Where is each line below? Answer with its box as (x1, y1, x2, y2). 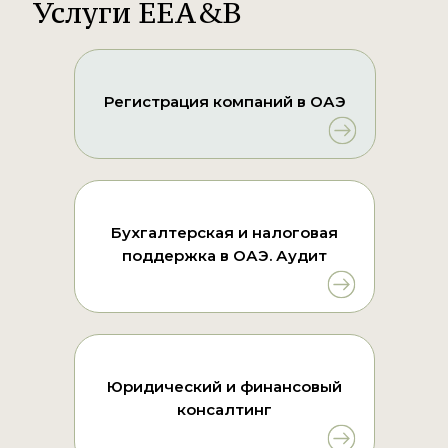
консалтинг (177, 400, 272, 420)
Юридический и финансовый (107, 377, 342, 397)
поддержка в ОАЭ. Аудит (122, 246, 327, 266)
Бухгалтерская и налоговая (111, 223, 338, 243)
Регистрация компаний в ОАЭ (104, 92, 346, 112)
